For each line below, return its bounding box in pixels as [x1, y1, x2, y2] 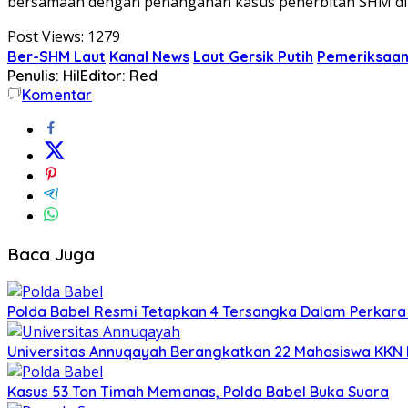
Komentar [22, 85, 92, 104]
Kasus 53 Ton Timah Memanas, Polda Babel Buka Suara [7, 382, 389, 402]
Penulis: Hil [7, 66, 80, 85]
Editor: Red [80, 66, 158, 85]
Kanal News [109, 46, 189, 66]
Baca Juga [7, 242, 95, 265]
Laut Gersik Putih [193, 46, 313, 66]
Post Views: [7, 25, 84, 46]
